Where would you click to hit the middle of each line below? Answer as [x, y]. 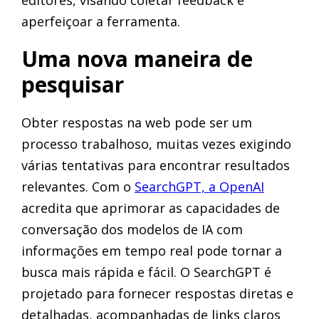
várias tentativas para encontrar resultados [156, 165]
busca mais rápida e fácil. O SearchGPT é [146, 272]
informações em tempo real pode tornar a [152, 250]
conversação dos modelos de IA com [132, 229]
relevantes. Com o [78, 186]
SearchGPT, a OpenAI [199, 186]
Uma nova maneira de [137, 58]
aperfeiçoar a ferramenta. [101, 21]
